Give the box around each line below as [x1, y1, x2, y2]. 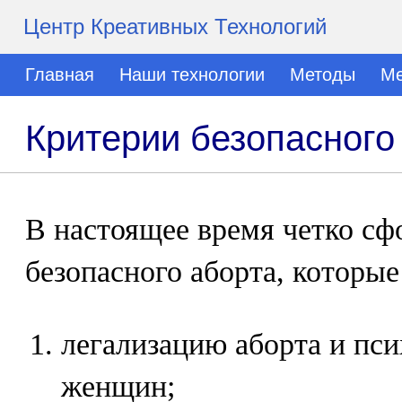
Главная [25, 65, 94, 84]
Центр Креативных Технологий [23, 14, 327, 39]
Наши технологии [119, 65, 265, 84]
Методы [290, 65, 355, 84]
